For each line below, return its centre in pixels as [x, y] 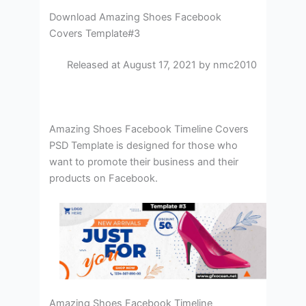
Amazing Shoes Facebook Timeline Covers [149, 129]
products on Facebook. [104, 179]
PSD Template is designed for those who [144, 146]
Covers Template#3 [95, 33]
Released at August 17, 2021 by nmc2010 [162, 65]
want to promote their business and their [144, 162]
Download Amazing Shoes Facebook [136, 17]
